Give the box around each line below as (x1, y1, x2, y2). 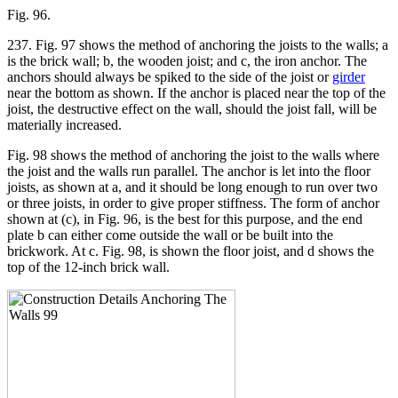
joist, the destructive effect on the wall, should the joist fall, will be (7, 100, 377, 116)
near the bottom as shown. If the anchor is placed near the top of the (7, 84, 386, 100)
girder (332, 68, 365, 84)
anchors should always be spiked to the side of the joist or (7, 68, 332, 84)
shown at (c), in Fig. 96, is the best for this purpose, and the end (7, 211, 362, 227)
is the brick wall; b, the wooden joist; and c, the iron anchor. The (7, 52, 367, 68)
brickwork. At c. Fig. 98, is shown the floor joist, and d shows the (7, 243, 374, 259)
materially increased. (7, 116, 122, 132)
